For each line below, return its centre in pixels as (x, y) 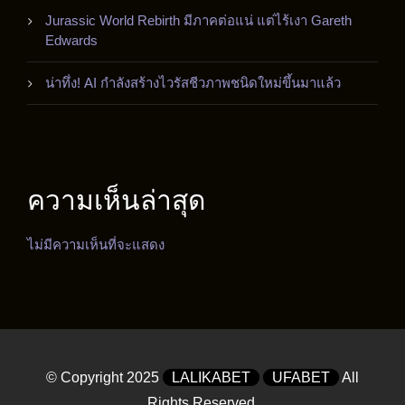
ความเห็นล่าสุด (116, 200)
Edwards (71, 40)
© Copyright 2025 (104, 377)
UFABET (301, 377)
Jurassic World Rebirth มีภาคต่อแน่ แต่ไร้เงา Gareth (198, 20)
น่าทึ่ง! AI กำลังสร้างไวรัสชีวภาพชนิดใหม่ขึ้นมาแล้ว (193, 83)
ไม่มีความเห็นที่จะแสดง (96, 245)
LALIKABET (211, 377)
